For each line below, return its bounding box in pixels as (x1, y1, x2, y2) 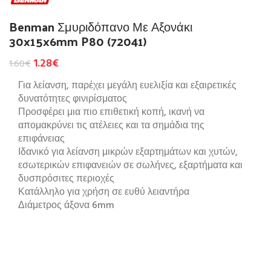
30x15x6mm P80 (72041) (9, 30, 147, 53)
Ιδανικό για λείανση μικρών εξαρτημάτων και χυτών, (18, 145, 238, 161)
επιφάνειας (18, 131, 65, 148)
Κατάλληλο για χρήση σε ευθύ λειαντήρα (18, 184, 189, 201)
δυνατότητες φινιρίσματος (18, 91, 127, 108)
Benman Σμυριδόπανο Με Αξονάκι (9, 16, 192, 38)
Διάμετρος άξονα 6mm (18, 198, 114, 214)
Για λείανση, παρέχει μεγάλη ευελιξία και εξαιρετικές (18, 78, 237, 94)
